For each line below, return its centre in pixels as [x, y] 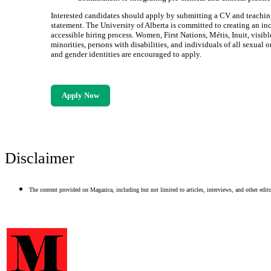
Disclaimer [40, 158]
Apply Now [81, 95]
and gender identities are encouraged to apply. [126, 54]
